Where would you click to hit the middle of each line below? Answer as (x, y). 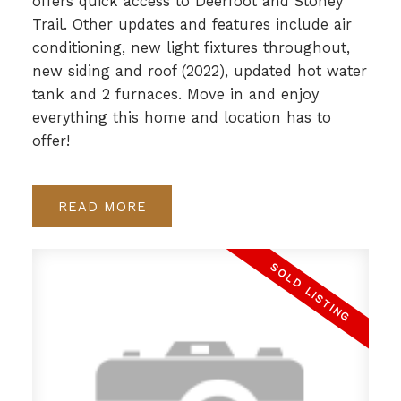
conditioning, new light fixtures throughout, (191, 48)
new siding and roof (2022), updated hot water (199, 72)
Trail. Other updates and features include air (192, 25)
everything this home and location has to (181, 118)
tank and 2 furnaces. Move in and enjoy (175, 95)
